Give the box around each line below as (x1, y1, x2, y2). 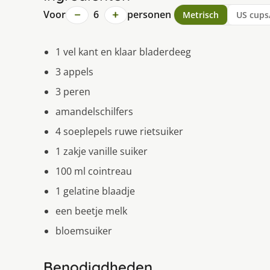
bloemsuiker (55, 224, 112, 238)
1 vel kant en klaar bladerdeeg (55, 45, 191, 59)
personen (127, 8, 171, 22)
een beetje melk (55, 204, 127, 218)
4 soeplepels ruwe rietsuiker (55, 125, 183, 139)
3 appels (55, 65, 93, 79)
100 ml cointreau (55, 165, 132, 178)
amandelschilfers (55, 105, 133, 119)
